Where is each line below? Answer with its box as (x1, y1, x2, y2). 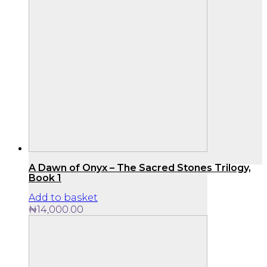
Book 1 (29, 172, 61, 184)
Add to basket (29, 191, 98, 203)
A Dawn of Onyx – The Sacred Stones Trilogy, (29, 162, 251, 174)
